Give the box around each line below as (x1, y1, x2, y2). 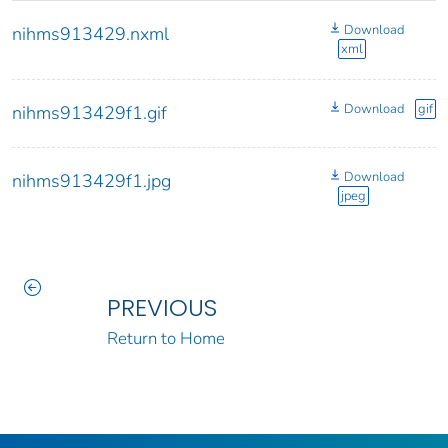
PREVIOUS (106, 291, 217, 325)
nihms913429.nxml (12, 22, 169, 47)
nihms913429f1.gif (12, 101, 167, 126)
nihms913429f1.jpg (12, 169, 171, 194)
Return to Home (106, 327, 225, 351)
